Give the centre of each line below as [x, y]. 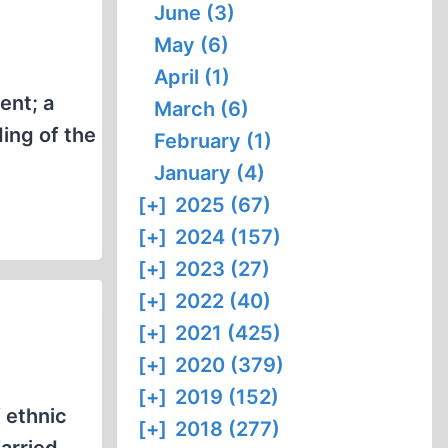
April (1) [192, 77]
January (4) [210, 173]
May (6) [192, 45]
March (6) [202, 109]
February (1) [213, 141]
